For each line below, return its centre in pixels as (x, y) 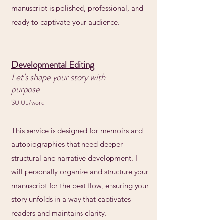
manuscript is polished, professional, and (77, 8)
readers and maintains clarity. (59, 213)
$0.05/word (28, 102)
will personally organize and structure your (80, 172)
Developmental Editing (53, 65)
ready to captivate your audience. (66, 22)
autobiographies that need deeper (67, 144)
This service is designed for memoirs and (77, 130)
